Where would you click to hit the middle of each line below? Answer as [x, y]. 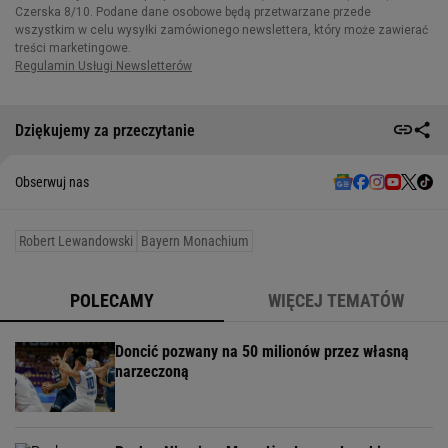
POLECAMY [112, 300]
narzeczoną [152, 371]
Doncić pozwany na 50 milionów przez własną [262, 351]
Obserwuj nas [52, 182]
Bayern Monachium [195, 241]
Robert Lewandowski [76, 241]
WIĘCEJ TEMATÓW [336, 300]
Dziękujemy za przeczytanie [105, 130]
